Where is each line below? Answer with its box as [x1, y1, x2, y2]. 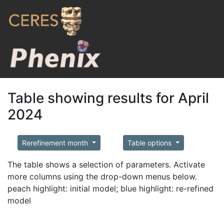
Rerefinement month [22, 138, 90, 147]
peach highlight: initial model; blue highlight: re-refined [7, 183, 213, 193]
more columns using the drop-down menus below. [7, 171, 197, 181]
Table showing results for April [7, 89, 209, 106]
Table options [127, 138, 173, 147]
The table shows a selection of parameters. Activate [7, 159, 205, 169]
